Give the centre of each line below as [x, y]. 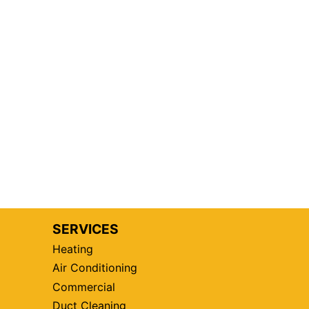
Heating [73, 249]
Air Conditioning [95, 268]
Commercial [84, 287]
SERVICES [86, 229]
